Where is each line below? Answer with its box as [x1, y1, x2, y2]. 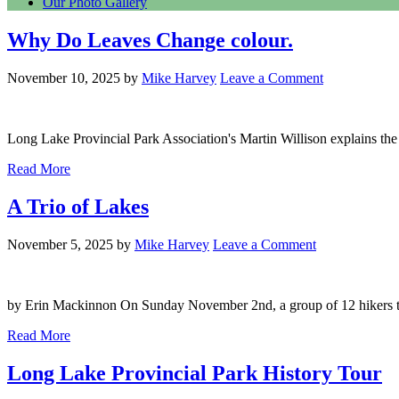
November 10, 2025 [7, 69, 120, 85]
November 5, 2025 [7, 236, 113, 252]
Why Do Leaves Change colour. [7, 28, 293, 52]
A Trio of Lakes [7, 194, 149, 218]
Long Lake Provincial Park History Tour [7, 361, 382, 385]
